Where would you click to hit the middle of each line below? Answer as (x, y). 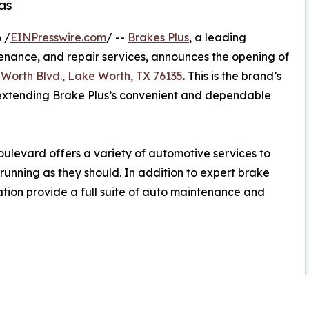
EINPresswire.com (58, 38)
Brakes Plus (158, 38)
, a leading (218, 38)
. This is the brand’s (232, 76)
